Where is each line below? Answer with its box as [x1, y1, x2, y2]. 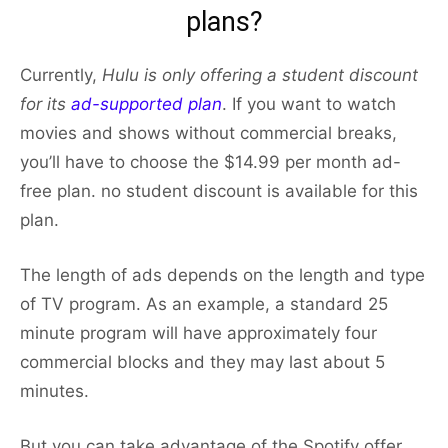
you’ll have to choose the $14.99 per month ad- [20, 152, 401, 173]
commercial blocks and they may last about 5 [20, 352, 385, 373]
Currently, [20, 65, 102, 86]
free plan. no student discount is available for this [20, 181, 418, 202]
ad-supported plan [66, 94, 222, 115]
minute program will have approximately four [20, 323, 377, 344]
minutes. [20, 381, 89, 402]
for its [20, 94, 66, 115]
